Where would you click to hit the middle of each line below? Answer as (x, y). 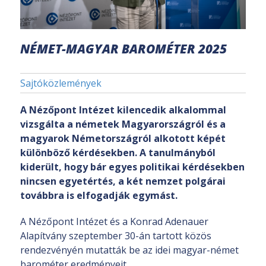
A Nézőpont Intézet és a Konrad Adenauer (114, 222)
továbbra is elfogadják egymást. (99, 195)
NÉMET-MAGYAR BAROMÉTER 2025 (123, 48)
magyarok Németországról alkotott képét (123, 138)
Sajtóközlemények (61, 83)
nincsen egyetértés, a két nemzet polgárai (123, 181)
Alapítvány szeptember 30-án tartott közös (116, 236)
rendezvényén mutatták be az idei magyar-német (129, 250)
